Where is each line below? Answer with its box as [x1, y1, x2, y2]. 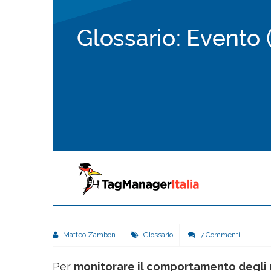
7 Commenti [198, 230, 240, 239]
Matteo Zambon [61, 230, 116, 239]
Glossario [143, 230, 173, 239]
